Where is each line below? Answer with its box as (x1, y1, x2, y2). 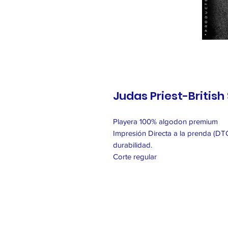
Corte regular (113, 152, 157, 161)
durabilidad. (113, 140, 152, 150)
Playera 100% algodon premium (113, 117, 218, 126)
